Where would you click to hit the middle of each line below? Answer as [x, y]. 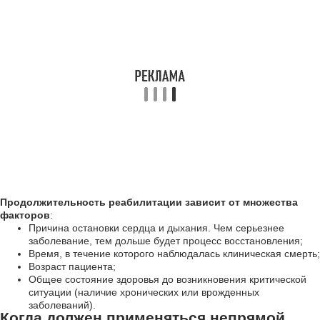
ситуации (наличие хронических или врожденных [144, 292]
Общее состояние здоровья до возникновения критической [167, 279]
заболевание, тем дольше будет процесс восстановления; [166, 241]
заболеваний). [62, 305]
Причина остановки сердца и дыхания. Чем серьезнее [156, 228]
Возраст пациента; [72, 266]
